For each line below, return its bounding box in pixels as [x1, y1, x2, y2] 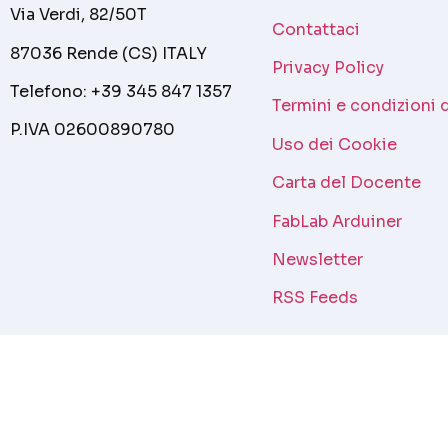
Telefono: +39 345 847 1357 [10, 81, 232, 103]
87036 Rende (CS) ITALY [10, 42, 207, 64]
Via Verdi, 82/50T [10, 4, 147, 26]
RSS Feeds [272, 287, 358, 309]
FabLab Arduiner [272, 210, 402, 232]
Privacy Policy [272, 57, 384, 79]
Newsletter [272, 248, 363, 270]
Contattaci [272, 18, 360, 40]
